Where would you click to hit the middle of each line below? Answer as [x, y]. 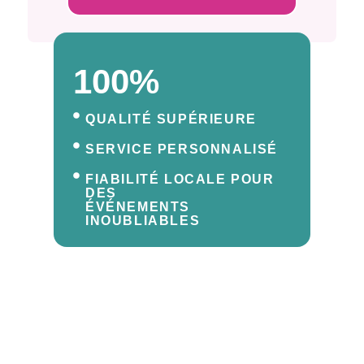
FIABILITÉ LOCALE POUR [180, 179]
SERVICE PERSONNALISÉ [181, 149]
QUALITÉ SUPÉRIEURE [171, 119]
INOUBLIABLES [143, 220]
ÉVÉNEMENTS [137, 206]
